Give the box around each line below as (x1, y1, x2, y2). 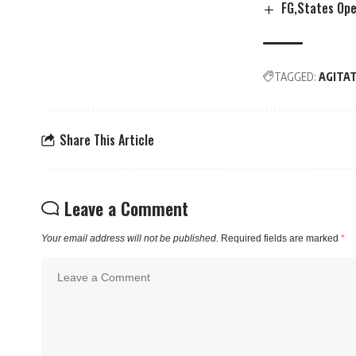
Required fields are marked (221, 233, 341, 245)
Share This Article (60, 130, 154, 149)
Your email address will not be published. (41, 233, 219, 245)
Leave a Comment (64, 195, 188, 222)
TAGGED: (274, 70, 316, 84)
